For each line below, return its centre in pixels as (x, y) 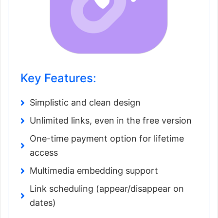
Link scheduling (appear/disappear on (107, 189)
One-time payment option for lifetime (107, 139)
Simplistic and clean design (85, 103)
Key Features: (58, 78)
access (44, 153)
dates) (43, 203)
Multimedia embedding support (94, 171)
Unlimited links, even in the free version (111, 121)
